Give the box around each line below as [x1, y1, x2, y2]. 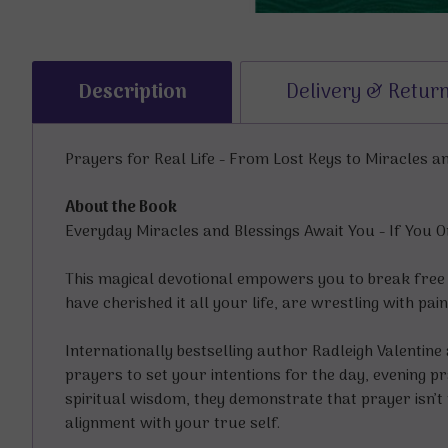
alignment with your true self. [65, 411, 280, 438]
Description [77, 76, 187, 109]
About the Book [65, 195, 177, 222]
